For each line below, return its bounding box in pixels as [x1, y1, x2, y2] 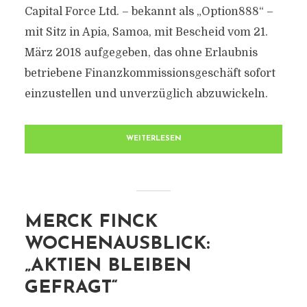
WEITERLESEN [125, 135, 182, 143]
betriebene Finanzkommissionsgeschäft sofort [24, 67, 275, 79]
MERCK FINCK [24, 213, 158, 232]
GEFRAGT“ [24, 279, 118, 297]
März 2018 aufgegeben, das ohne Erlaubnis [24, 47, 258, 59]
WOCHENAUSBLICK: [24, 235, 210, 254]
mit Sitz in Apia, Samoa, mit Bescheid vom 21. [24, 26, 268, 38]
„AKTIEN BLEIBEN [24, 257, 191, 275]
